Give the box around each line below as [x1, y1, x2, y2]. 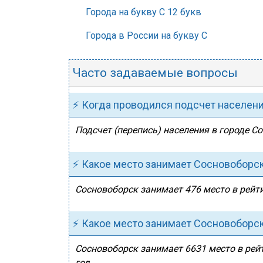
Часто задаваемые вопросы [72, 66, 238, 80]
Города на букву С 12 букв [86, 6, 201, 18]
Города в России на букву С [86, 30, 207, 41]
